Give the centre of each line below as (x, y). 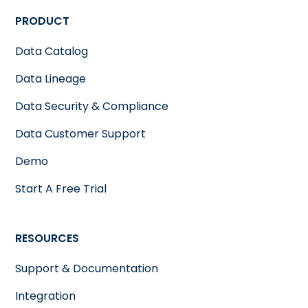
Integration (46, 296)
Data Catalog (52, 51)
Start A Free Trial (61, 188)
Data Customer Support (81, 133)
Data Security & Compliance (92, 106)
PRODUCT (43, 21)
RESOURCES (47, 238)
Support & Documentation (87, 268)
